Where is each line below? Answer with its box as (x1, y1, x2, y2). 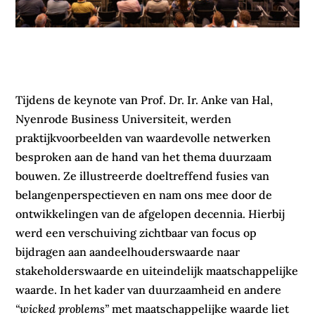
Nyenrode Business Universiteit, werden (15, 111, 232, 126)
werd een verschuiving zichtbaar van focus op (15, 225, 257, 240)
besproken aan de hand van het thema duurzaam (15, 149, 272, 164)
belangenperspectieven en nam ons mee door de (15, 187, 273, 202)
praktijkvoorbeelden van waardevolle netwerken (15, 130, 271, 145)
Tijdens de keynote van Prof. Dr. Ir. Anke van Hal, (15, 92, 274, 107)
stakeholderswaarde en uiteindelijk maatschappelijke (15, 263, 299, 278)
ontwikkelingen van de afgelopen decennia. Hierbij (15, 206, 285, 221)
